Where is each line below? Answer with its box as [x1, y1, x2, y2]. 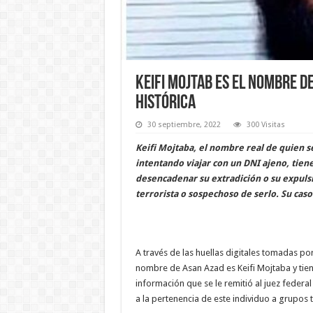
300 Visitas [246, 120, 285, 130]
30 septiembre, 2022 [147, 120, 221, 130]
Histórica [135, 94, 196, 114]
